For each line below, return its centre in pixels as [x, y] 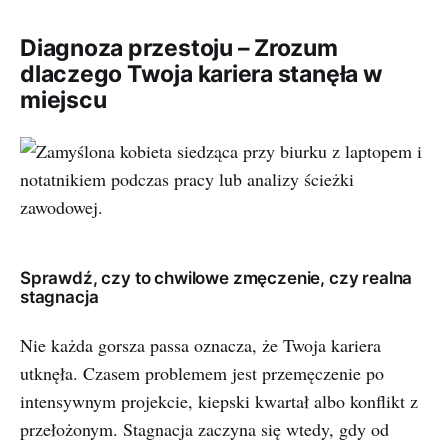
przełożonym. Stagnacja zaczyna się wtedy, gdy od [204, 429]
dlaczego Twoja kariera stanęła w [201, 74]
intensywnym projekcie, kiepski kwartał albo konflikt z [219, 401]
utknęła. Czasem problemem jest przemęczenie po [202, 373]
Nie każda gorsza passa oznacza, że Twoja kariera [200, 345]
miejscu [63, 100]
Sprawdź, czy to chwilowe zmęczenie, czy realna [216, 278]
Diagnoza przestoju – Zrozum [179, 48]
